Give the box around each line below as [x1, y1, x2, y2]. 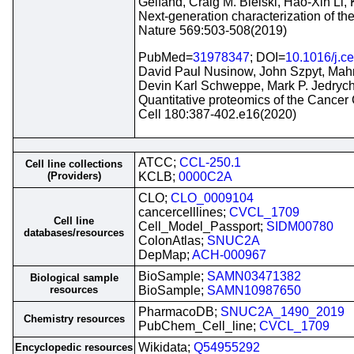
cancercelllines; [138, 205, 229, 219]
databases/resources [24, 227, 124, 239]
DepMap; [138, 248, 192, 262]
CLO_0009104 [171, 191, 254, 205]
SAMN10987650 [207, 284, 301, 297]
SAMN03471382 [207, 269, 301, 283]
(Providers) [47, 170, 101, 182]
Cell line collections [25, 158, 122, 170]
